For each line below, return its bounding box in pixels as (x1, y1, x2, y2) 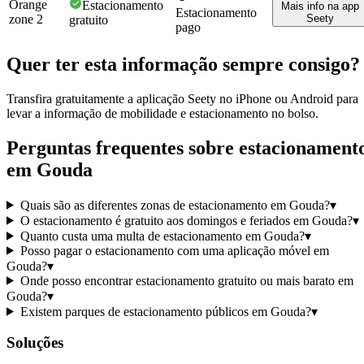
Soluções (6, 334, 63, 352)
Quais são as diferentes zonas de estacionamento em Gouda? (19, 197, 330, 212)
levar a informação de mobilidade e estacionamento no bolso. (6, 106, 318, 120)
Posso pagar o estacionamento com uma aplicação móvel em (19, 243, 329, 258)
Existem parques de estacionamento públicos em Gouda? (19, 304, 311, 318)
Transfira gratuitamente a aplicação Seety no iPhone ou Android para (6, 91, 358, 106)
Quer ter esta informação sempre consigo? (6, 54, 360, 75)
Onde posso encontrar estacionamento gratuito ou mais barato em (19, 273, 353, 288)
